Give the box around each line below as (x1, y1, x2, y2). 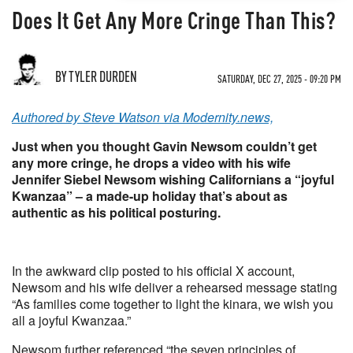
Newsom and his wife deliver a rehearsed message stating (12, 278, 337, 296)
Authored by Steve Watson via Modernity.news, (12, 108, 273, 126)
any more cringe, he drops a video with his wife (12, 154, 291, 172)
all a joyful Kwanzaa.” (12, 311, 131, 329)
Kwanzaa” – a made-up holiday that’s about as (12, 187, 288, 205)
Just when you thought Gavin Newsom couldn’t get (12, 137, 317, 155)
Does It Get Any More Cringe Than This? (12, 5, 336, 35)
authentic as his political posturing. (12, 203, 221, 221)
